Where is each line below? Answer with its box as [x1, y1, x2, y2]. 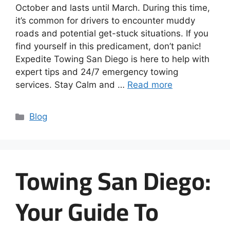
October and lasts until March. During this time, [15, 3, 210, 13]
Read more [127, 80, 172, 90]
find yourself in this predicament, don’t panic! [15, 41, 201, 52]
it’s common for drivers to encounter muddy [15, 15, 195, 26]
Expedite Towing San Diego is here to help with [15, 54, 209, 65]
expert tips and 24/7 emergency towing [15, 67, 178, 78]
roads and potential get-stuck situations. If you [15, 28, 208, 39]
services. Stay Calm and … [15, 80, 127, 90]
